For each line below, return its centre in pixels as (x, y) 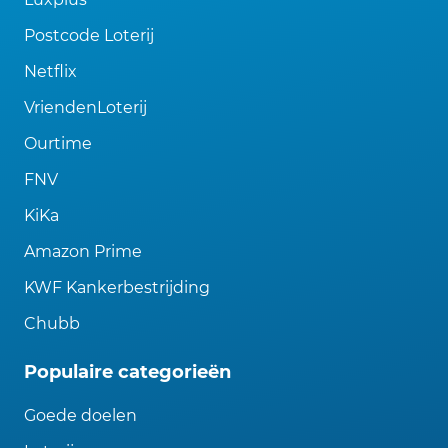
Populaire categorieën (127, 372)
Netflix (50, 72)
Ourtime (58, 144)
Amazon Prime (83, 252)
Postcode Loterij (89, 36)
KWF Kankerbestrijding (117, 288)
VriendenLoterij (85, 108)
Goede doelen (80, 416)
